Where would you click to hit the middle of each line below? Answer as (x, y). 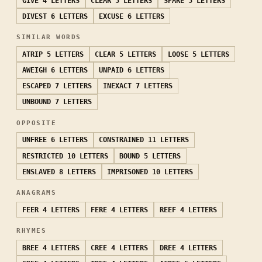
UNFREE (34, 140)
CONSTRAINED (122, 140)
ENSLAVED (38, 172)
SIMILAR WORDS (49, 37)
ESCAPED (36, 86)
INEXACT (118, 86)
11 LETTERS (169, 140)
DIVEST (34, 16)
